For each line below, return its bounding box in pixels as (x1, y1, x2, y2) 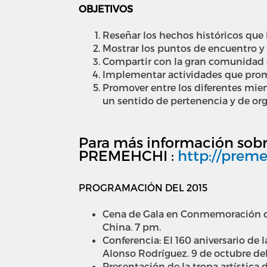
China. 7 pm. (103, 221, 161, 232)
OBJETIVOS (79, 2, 133, 14)
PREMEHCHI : (79, 146, 178, 164)
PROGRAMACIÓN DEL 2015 (79, 181, 207, 193)
